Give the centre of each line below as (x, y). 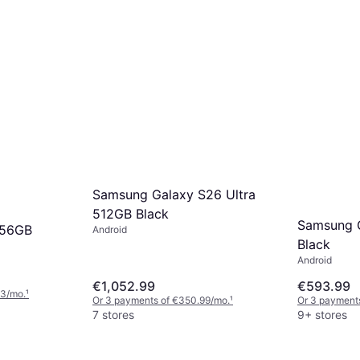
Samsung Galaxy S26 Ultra (174, 195)
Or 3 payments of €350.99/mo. (161, 300)
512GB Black (131, 214)
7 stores (113, 314)
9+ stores (322, 314)
